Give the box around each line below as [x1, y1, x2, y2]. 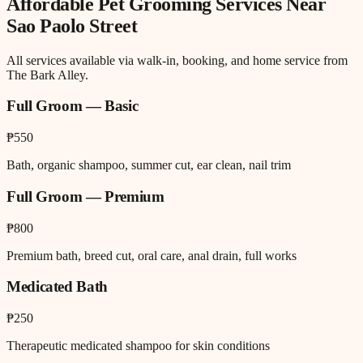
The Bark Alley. [6, 67, 88, 82]
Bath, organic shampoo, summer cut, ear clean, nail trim [6, 158, 291, 173]
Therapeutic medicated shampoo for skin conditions [6, 338, 270, 352]
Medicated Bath [6, 278, 108, 296]
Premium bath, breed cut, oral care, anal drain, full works [6, 248, 297, 263]
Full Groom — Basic [6, 97, 139, 115]
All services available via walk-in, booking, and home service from [6, 53, 348, 67]
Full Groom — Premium [6, 187, 164, 205]
